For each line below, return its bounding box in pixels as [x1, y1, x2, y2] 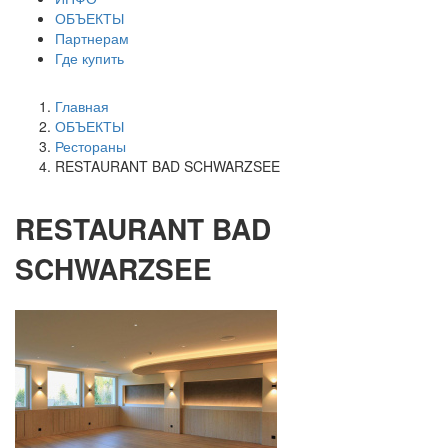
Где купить [55, 48, 124, 68]
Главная [55, 96, 109, 116]
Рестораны [55, 136, 126, 156]
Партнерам [55, 28, 129, 48]
